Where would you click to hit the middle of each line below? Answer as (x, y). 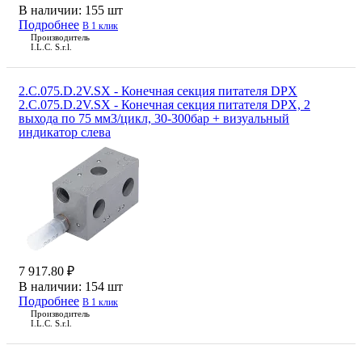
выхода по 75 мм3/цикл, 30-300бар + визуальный (154, 119)
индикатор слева (65, 133)
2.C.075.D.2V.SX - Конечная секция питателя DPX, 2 (164, 105)
